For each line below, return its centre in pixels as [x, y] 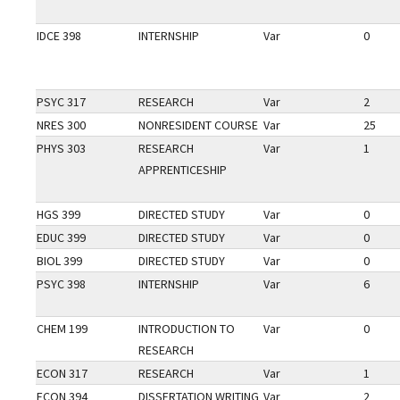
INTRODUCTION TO [187, 329]
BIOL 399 [59, 261]
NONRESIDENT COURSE [198, 125]
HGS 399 [58, 214]
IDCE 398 [59, 36]
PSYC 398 [61, 284]
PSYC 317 [61, 102]
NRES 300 [61, 125]
